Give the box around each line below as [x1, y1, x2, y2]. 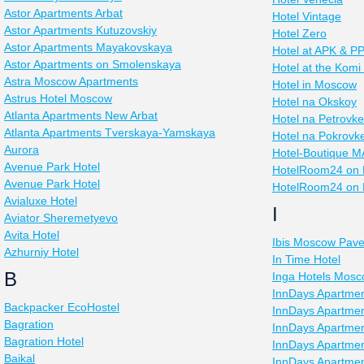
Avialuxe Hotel [4, 194, 77, 207]
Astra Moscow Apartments [4, 75, 138, 88]
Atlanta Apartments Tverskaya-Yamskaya [4, 126, 215, 139]
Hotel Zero [272, 27, 327, 40]
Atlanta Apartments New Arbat [4, 109, 158, 122]
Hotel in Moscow [272, 78, 357, 91]
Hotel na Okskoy [272, 95, 357, 108]
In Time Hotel [272, 253, 340, 266]
